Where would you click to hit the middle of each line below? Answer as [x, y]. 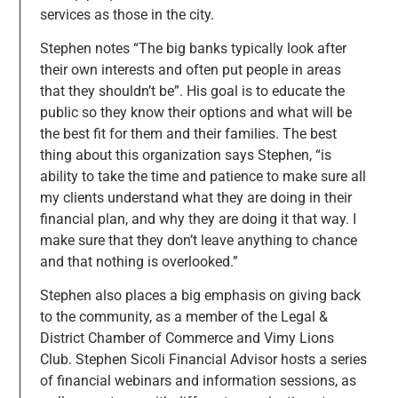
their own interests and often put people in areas [190, 70]
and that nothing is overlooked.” [140, 262]
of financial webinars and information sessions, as [198, 381]
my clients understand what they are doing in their [195, 198]
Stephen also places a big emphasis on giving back [200, 296]
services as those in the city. [128, 14]
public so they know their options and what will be [195, 113]
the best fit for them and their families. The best [188, 134]
